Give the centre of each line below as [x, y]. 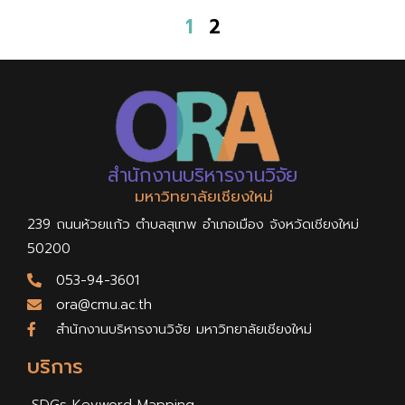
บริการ [55, 367]
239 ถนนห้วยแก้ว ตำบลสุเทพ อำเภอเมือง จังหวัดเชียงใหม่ [193, 225]
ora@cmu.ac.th [104, 305]
